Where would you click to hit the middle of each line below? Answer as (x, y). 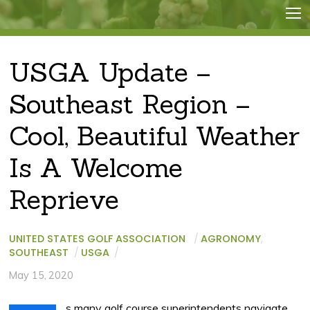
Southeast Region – (130, 104)
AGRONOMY (231, 238)
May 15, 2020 (41, 275)
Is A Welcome (96, 168)
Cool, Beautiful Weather (155, 136)
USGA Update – (110, 72)
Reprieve (64, 200)
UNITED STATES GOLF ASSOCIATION (98, 238)
